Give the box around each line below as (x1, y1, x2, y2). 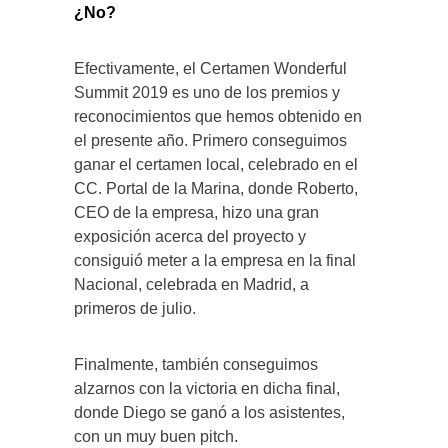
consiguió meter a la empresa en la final (74, 252, 356, 270)
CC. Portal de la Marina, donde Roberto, (74, 180, 358, 198)
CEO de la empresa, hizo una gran (74, 204, 319, 222)
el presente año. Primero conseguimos (74, 132, 347, 150)
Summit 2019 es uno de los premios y (74, 84, 340, 102)
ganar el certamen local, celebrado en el (74, 156, 358, 174)
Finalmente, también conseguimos (74, 356, 318, 374)
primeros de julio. (74, 300, 196, 318)
